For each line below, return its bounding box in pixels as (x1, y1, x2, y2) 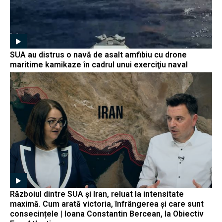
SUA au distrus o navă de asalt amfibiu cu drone (10, 50, 187, 59)
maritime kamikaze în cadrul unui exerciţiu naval (10, 60, 188, 69)
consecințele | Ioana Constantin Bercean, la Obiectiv (10, 209, 204, 219)
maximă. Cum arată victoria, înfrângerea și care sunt (10, 199, 204, 209)
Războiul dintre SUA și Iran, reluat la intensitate (10, 189, 184, 199)
